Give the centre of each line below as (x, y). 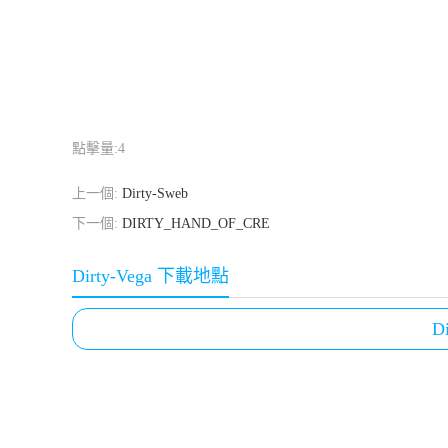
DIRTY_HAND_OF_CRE (196, 223)
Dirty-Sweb (155, 193)
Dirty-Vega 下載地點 (150, 276)
